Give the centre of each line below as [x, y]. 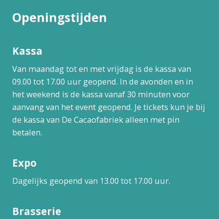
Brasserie [36, 211]
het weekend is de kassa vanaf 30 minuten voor [101, 94]
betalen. [27, 132]
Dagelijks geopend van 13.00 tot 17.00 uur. [91, 180]
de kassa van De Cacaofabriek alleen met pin [96, 119]
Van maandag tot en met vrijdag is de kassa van [101, 68]
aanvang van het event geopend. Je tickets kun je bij [109, 107]
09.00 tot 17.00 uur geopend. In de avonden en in [102, 81]
